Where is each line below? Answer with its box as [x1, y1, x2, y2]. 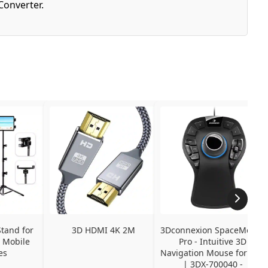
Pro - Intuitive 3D [179, 235, 247, 247]
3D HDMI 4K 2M [71, 224, 135, 236]
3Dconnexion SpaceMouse [160, 224, 266, 236]
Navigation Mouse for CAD [160, 246, 266, 258]
